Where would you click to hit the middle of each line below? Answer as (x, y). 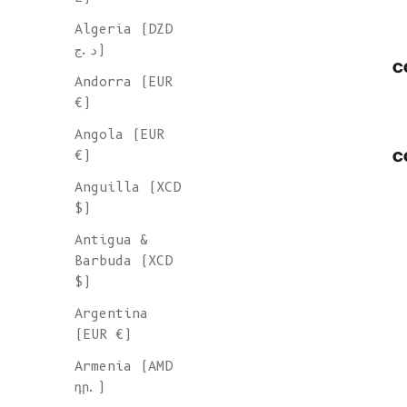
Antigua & (111, 240)
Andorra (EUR (124, 82)
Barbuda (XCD (124, 261)
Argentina (111, 314)
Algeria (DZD (124, 30)
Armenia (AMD (124, 367)
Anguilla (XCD (128, 188)
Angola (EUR (119, 135)
